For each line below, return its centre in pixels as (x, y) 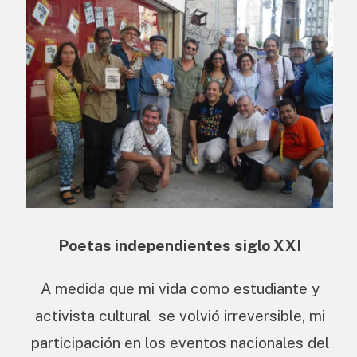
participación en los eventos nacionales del (180, 342)
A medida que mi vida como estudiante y (180, 288)
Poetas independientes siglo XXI (180, 245)
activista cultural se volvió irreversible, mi (180, 315)
